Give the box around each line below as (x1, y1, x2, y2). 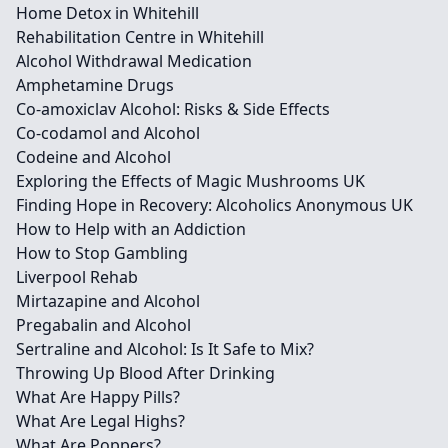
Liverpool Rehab (16, 266, 138, 288)
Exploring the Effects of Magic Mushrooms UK (16, 170, 365, 192)
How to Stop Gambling (16, 242, 188, 264)
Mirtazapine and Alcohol (16, 290, 200, 312)
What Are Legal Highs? (16, 410, 185, 432)
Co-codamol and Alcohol (16, 122, 200, 144)
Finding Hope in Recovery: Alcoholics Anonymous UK (16, 194, 413, 216)
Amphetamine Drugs (16, 74, 174, 96)
